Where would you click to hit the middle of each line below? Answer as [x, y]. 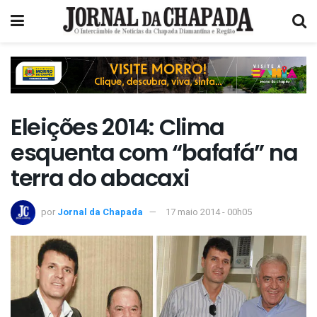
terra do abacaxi [100, 178]
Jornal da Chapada [100, 212]
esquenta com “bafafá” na [154, 153]
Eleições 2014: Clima [117, 127]
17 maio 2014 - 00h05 [209, 212]
